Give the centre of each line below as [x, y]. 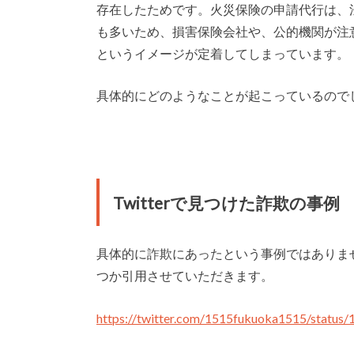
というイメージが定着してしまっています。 [223, 53]
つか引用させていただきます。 [185, 276]
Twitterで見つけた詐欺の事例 [226, 202]
